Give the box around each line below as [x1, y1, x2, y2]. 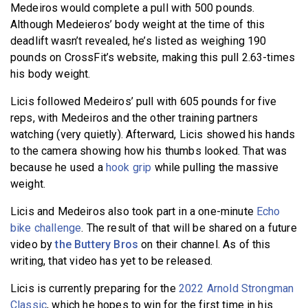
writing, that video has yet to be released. [10, 254, 212, 267]
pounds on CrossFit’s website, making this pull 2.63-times [10, 50, 296, 64]
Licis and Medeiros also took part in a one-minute [10, 204, 257, 218]
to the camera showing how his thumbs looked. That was [10, 144, 287, 157]
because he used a [10, 160, 106, 174]
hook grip [105, 160, 152, 174]
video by [10, 237, 56, 251]
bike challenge [10, 221, 82, 234]
